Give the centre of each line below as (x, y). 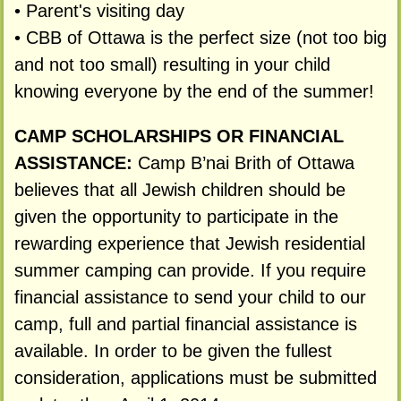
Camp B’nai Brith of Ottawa (246, 163)
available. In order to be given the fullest (173, 351)
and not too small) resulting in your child (172, 65)
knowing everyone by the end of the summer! (194, 92)
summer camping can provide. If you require (190, 271)
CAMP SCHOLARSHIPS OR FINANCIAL (179, 137)
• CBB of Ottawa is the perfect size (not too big (200, 38)
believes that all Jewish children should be (179, 190)
